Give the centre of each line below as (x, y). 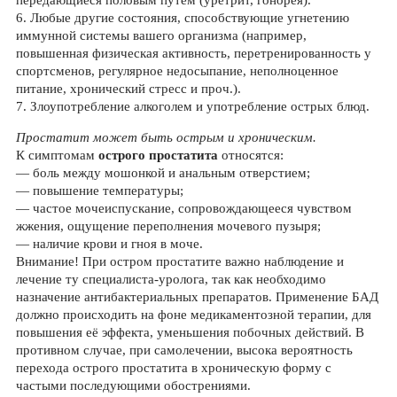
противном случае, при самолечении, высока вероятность (184, 350)
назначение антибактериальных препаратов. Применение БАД (197, 297)
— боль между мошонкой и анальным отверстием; (163, 173)
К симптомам (57, 155)
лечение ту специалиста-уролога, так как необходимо (171, 279)
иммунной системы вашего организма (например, (161, 35)
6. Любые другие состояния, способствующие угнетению (182, 18)
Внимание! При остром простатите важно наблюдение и (179, 261)
